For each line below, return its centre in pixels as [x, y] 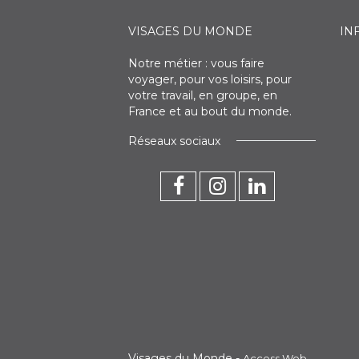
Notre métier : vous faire [196, 63]
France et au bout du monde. [210, 111]
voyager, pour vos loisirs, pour [210, 79]
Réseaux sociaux [174, 141]
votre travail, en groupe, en [203, 95]
